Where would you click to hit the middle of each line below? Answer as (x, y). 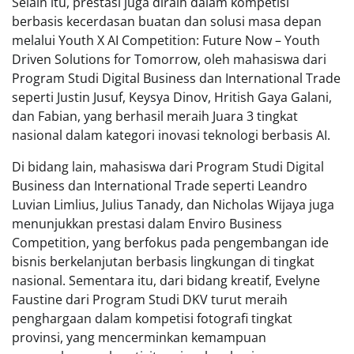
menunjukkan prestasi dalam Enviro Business (147, 223)
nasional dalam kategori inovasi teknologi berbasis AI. (171, 135)
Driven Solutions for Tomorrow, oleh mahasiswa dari (169, 59)
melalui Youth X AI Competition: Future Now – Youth (166, 40)
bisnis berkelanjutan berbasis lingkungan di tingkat (163, 261)
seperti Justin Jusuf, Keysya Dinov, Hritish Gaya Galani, (172, 97)
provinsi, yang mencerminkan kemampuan (139, 337)
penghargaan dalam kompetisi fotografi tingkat (152, 318)
